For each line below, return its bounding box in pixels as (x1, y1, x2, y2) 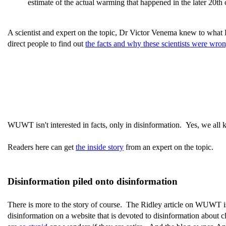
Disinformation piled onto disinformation (8, 176, 178, 187)
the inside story (76, 143, 124, 151)
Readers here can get (8, 143, 76, 151)
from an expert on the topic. (124, 143, 213, 151)
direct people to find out (8, 39, 85, 48)
